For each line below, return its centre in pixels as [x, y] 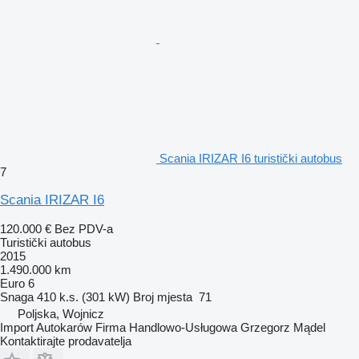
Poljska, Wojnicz [61, 313]
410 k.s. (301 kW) [83, 296]
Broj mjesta [163, 296]
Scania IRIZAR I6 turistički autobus [251, 158]
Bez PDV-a [84, 228]
